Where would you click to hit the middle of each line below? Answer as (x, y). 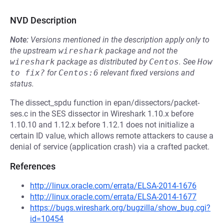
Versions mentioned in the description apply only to (120, 40)
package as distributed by (102, 62)
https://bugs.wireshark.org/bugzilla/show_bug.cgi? (120, 208)
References (33, 166)
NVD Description (43, 20)
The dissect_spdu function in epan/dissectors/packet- (105, 103)
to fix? (27, 73)
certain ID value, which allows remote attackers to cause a (112, 136)
